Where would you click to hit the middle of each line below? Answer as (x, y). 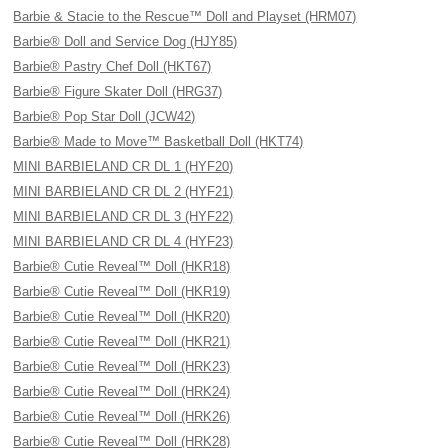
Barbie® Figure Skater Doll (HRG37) (118, 91)
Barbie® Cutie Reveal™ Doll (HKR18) (122, 266)
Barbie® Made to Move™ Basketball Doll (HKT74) (158, 141)
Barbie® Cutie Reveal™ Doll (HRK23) (122, 366)
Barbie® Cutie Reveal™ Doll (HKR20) (122, 316)
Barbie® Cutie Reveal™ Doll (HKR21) (122, 341)
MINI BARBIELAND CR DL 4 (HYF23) (123, 241)
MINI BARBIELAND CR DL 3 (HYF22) (123, 216)
